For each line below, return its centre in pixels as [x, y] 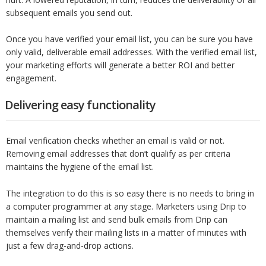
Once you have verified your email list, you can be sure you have [129, 39]
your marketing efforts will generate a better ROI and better [120, 65]
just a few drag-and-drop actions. [70, 245]
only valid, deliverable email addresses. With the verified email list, [132, 52]
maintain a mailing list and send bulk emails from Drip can [117, 219]
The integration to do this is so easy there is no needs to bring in [130, 193]
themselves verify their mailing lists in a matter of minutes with [126, 232]
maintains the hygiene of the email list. [80, 167]
